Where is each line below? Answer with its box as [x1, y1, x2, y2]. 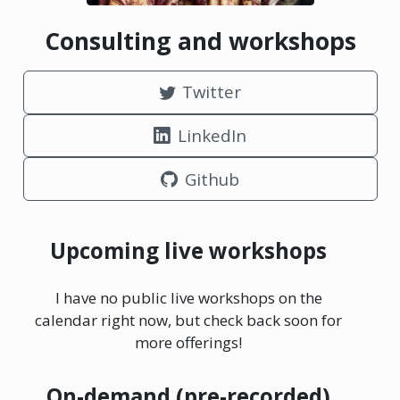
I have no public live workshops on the [54, 287, 322, 308]
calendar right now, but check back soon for [35, 309, 343, 330]
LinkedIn [177, 123, 246, 146]
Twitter [182, 80, 242, 104]
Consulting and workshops [44, 24, 356, 57]
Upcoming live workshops [50, 236, 328, 266]
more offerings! [135, 331, 243, 353]
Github [184, 167, 239, 190]
